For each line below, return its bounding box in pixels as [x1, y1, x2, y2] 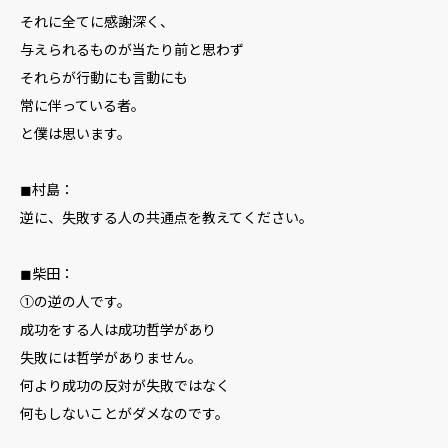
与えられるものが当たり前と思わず [20, 39, 244, 59]
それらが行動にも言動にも [20, 67, 188, 87]
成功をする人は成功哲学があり [20, 319, 216, 339]
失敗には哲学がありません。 [20, 347, 202, 367]
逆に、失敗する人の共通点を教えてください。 [20, 207, 313, 227]
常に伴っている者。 [20, 95, 145, 115]
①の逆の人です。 [20, 291, 131, 311]
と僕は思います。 [20, 123, 131, 143]
